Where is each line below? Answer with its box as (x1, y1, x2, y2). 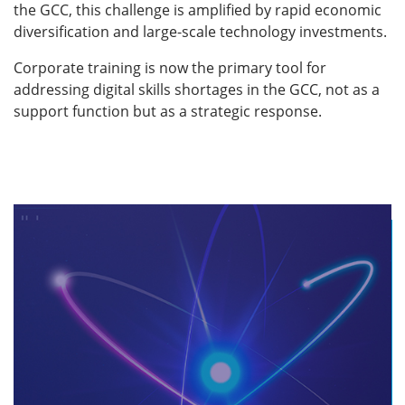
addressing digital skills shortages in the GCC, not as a (14, 80, 380, 99)
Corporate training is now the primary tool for (14, 58, 326, 78)
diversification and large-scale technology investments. (14, 22, 387, 42)
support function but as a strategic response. (14, 101, 322, 121)
